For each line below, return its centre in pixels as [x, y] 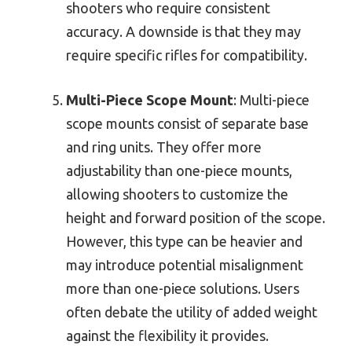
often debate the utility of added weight [192, 312]
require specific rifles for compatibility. [187, 55]
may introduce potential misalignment [185, 265]
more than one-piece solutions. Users [183, 289]
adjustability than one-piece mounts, [179, 171]
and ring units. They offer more [164, 147]
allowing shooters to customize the [177, 194]
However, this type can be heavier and [184, 242]
